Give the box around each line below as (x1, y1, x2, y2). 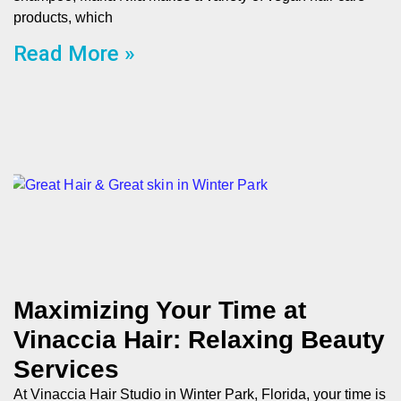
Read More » (13, 41, 135, 66)
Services (13, 355, 119, 383)
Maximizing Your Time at (13, 296, 306, 324)
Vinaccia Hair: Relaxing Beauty (13, 326, 385, 354)
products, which (13, 10, 113, 25)
